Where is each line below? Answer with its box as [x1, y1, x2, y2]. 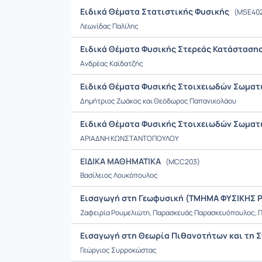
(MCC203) [164, 157, 200, 167]
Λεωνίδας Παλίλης [80, 21, 139, 31]
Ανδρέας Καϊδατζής [80, 58, 143, 68]
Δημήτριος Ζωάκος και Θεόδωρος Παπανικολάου [80, 96, 236, 106]
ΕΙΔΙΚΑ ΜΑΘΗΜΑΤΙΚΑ [80, 156, 161, 167]
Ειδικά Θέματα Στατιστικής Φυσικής [80, 6, 231, 17]
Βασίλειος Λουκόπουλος [80, 170, 158, 180]
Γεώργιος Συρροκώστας [80, 245, 157, 255]
